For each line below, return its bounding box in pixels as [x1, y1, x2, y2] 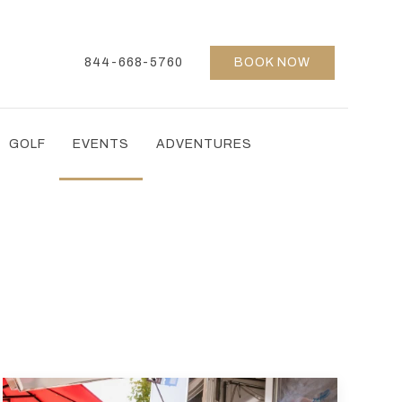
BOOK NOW [234, 56, 310, 69]
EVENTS [72, 137, 129, 151]
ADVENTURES [155, 137, 252, 151]
